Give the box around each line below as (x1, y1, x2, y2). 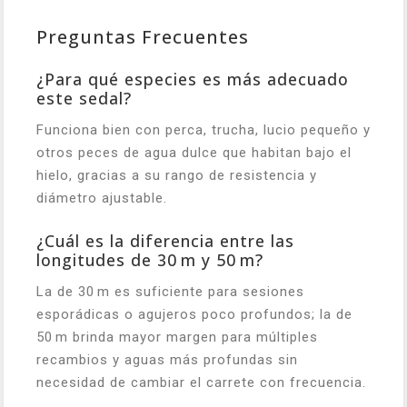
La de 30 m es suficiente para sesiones (36, 283, 304, 300)
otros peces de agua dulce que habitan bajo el (36, 144, 352, 161)
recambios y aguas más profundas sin (36, 352, 298, 368)
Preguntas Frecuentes (36, 25, 249, 49)
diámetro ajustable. (36, 190, 167, 206)
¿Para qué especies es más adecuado (36, 68, 349, 90)
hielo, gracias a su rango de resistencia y (36, 167, 317, 184)
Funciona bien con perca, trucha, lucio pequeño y (36, 122, 371, 138)
